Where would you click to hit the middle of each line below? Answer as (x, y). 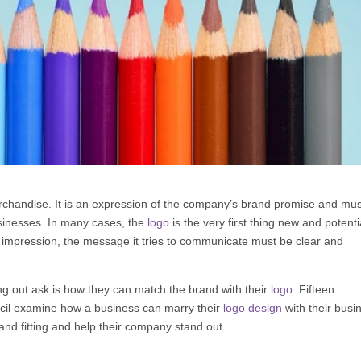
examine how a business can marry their (117, 307)
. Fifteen (314, 289)
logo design (253, 307)
